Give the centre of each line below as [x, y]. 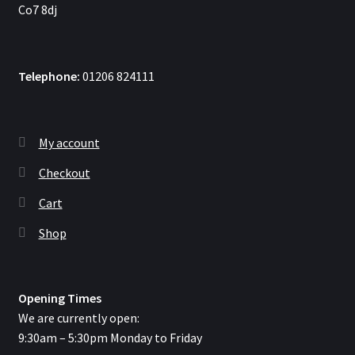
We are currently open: [78, 317]
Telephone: [50, 76]
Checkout [64, 172]
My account [69, 142]
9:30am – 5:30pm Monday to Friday [110, 337]
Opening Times [59, 298]
